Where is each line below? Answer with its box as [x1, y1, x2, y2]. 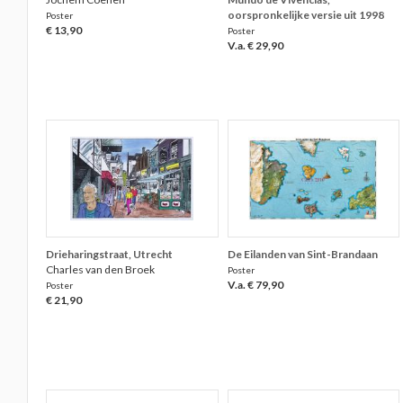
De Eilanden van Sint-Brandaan [227, 247, 378, 261]
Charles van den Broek [46, 263, 156, 276]
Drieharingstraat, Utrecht [46, 247, 174, 261]
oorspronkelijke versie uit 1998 [227, 8, 384, 22]
